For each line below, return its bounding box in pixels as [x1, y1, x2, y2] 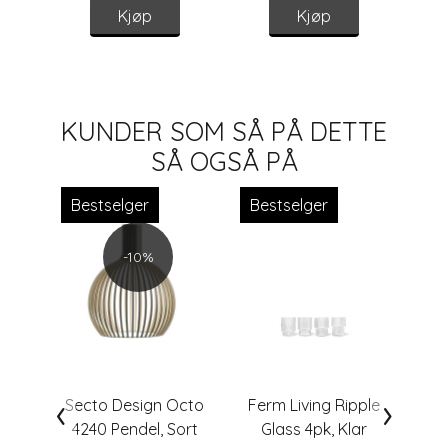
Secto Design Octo [65, 395, 204, 416]
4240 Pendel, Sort [71, 419, 198, 440]
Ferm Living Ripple [247, 395, 380, 416]
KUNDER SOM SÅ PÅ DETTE [61, 115, 387, 148]
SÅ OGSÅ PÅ [150, 145, 298, 178]
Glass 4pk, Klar [260, 419, 367, 440]
